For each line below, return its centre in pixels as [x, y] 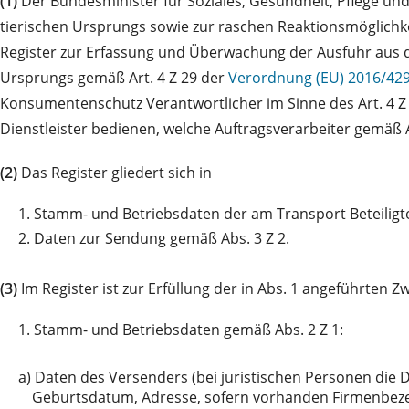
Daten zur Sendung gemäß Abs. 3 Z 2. [162, 238]
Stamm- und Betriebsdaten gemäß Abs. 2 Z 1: [189, 329]
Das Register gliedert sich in [115, 172]
